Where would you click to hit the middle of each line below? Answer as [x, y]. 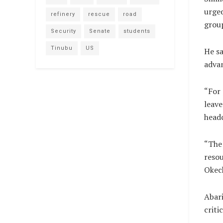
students [137, 31]
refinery [63, 14]
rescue [99, 14]
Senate [100, 31]
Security [63, 31]
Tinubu [62, 48]
